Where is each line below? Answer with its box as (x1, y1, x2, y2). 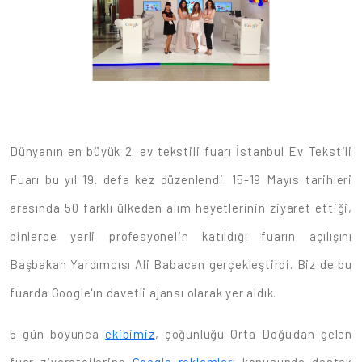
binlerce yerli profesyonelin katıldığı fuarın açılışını (10, 229, 352, 244)
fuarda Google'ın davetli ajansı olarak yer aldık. (10, 285, 277, 301)
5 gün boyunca (10, 326, 106, 342)
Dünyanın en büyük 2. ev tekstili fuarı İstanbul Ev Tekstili (10, 144, 352, 159)
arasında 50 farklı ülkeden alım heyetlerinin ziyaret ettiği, (10, 200, 352, 216)
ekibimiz (105, 326, 155, 342)
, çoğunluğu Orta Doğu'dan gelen (154, 326, 352, 342)
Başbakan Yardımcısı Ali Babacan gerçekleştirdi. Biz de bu (10, 257, 352, 272)
